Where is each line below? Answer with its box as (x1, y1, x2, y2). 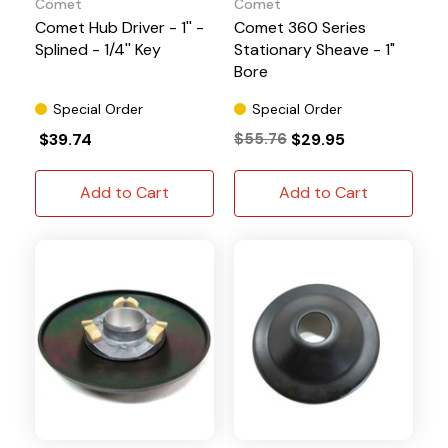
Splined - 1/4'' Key (35, 38, 161, 60)
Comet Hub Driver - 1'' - (35, 16, 204, 38)
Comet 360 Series (234, 16, 366, 38)
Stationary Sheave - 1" (234, 38, 395, 60)
